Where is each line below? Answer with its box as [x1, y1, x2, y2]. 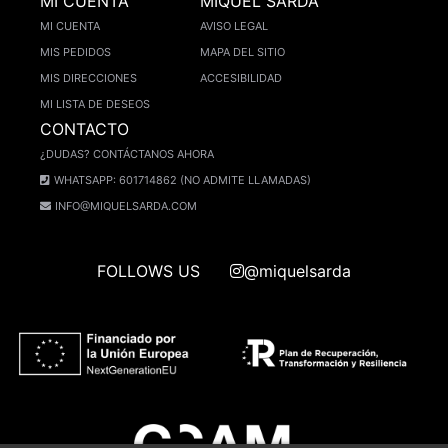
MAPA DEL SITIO [200, 45, 285, 60]
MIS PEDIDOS [40, 45, 111, 60]
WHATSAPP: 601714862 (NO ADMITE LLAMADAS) [54, 173, 311, 188]
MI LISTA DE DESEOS [40, 97, 150, 112]
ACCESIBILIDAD [200, 71, 282, 86]
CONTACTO [40, 119, 129, 140]
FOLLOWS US [97, 261, 200, 282]
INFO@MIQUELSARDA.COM [55, 199, 197, 214]
